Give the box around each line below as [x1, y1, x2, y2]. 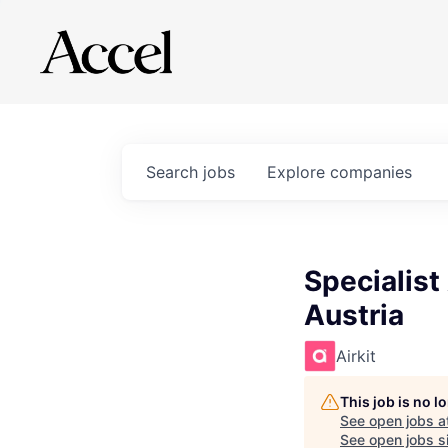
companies [330, 162, 412, 182]
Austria [304, 298, 404, 332]
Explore [267, 162, 330, 182]
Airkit [336, 346, 376, 366]
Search [146, 162, 203, 182]
